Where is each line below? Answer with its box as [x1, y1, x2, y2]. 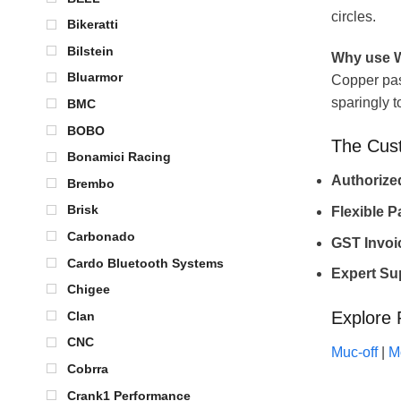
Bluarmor [67, 70, 123, 85]
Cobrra [67, 361, 108, 376]
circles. [330, 8, 376, 24]
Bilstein [67, 43, 114, 58]
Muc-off [330, 344, 378, 360]
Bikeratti [67, 17, 118, 32]
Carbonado [67, 229, 135, 243]
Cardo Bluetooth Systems [67, 255, 224, 270]
